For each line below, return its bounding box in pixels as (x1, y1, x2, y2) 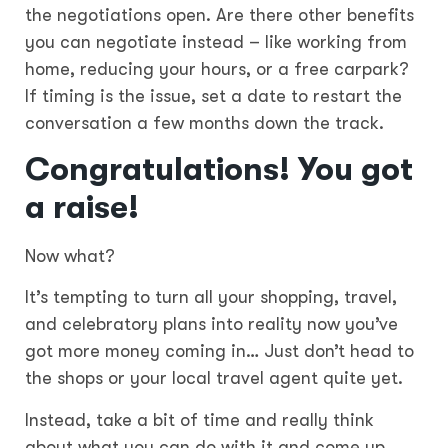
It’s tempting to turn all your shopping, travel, (25, 287, 397, 308)
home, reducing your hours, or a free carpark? (25, 58, 409, 79)
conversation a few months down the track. (25, 112, 384, 133)
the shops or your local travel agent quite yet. (25, 368, 403, 389)
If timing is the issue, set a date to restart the (25, 85, 402, 106)
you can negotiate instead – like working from (25, 31, 407, 52)
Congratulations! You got (25, 150, 413, 188)
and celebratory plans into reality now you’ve (25, 314, 398, 335)
